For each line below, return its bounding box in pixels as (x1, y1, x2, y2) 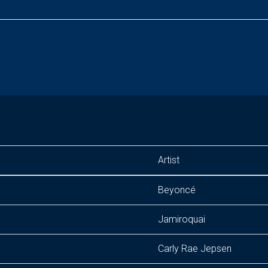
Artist (158, 154, 179, 166)
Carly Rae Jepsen (158, 243, 232, 254)
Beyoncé (158, 184, 196, 196)
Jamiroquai (158, 214, 205, 225)
